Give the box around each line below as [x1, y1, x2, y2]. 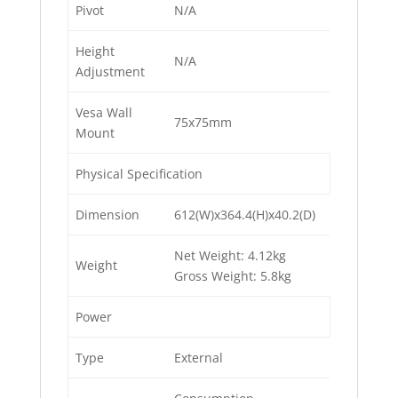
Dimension [76, 206, 139, 224]
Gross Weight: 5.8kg [174, 267, 291, 285]
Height [76, 43, 115, 60]
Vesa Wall [76, 104, 132, 122]
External [174, 349, 223, 367]
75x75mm [174, 114, 232, 131]
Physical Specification [76, 165, 203, 183]
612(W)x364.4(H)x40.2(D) [174, 206, 315, 224]
